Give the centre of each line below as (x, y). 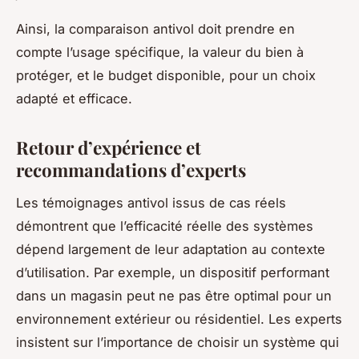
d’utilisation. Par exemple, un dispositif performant (173, 272)
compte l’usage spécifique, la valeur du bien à (160, 52)
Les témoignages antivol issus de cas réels (151, 202)
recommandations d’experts (131, 169)
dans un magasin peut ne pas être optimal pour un (174, 295)
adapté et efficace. (74, 98)
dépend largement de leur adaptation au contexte (171, 249)
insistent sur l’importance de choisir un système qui (177, 342)
